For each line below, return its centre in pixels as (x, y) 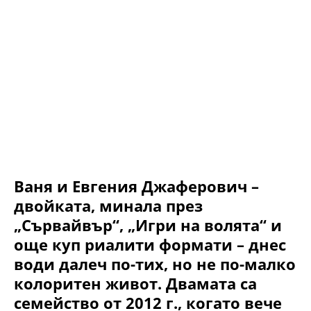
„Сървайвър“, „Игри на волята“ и (148, 225)
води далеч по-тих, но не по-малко (155, 263)
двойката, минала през (108, 205)
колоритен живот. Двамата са (135, 283)
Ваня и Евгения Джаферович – (136, 186)
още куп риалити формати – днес (150, 244)
